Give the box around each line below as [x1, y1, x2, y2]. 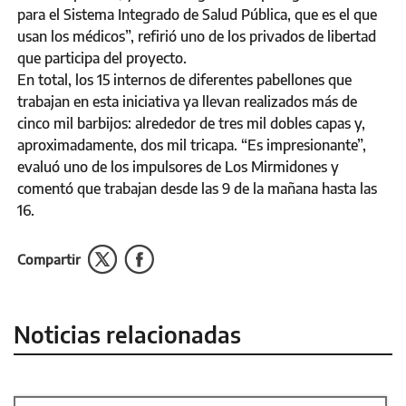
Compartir [17, 250, 81, 267]
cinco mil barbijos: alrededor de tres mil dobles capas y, [17, 113, 365, 132]
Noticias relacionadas [14, 319, 241, 349]
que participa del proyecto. [17, 48, 187, 67]
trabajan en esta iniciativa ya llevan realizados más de [17, 92, 357, 111]
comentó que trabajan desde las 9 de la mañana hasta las [17, 179, 377, 198]
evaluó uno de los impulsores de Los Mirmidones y [17, 157, 339, 176]
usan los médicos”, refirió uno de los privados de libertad [17, 26, 376, 45]
